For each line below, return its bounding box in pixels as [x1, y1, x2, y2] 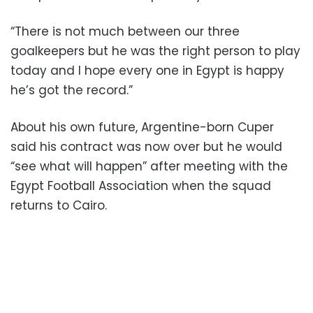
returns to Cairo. [10, 196, 107, 214]
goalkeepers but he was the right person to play [10, 42, 300, 59]
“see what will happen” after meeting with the [10, 157, 288, 175]
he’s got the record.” [10, 81, 133, 99]
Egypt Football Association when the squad [10, 177, 271, 194]
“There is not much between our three [10, 22, 240, 40]
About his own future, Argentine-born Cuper [10, 118, 274, 136]
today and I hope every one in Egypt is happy [10, 61, 284, 79]
